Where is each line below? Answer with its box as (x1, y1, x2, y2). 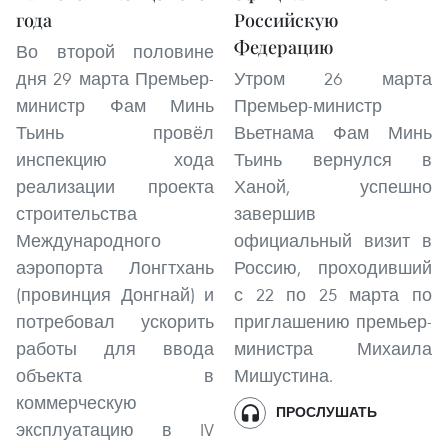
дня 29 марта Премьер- (16, 67, 214, 90)
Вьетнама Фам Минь (234, 121, 432, 144)
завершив (234, 202, 316, 225)
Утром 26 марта (234, 67, 432, 90)
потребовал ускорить (16, 310, 214, 333)
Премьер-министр (234, 94, 382, 117)
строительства (16, 202, 137, 225)
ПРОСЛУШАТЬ (276, 404, 377, 421)
